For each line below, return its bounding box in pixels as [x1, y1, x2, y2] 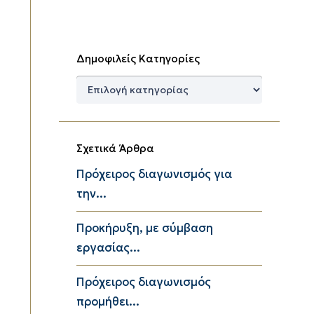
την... [76, 186, 107, 201]
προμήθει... [76, 294, 139, 309]
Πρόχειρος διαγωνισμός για [76, 166, 232, 182]
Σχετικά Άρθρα [76, 141, 154, 155]
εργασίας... [76, 240, 140, 255]
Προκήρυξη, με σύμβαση [76, 220, 213, 235]
